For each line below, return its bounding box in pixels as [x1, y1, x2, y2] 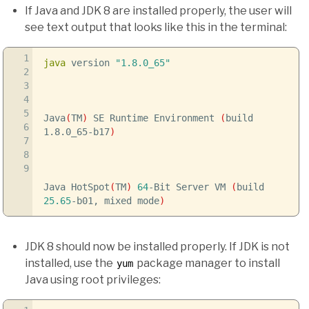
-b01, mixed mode [70, 195, 159, 207]
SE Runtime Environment [87, 112, 220, 124]
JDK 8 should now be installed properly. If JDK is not [25, 240, 290, 254]
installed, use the [25, 257, 115, 270]
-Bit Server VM [148, 181, 231, 193]
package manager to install [134, 257, 280, 270]
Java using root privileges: [25, 273, 161, 287]
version [65, 57, 115, 69]
